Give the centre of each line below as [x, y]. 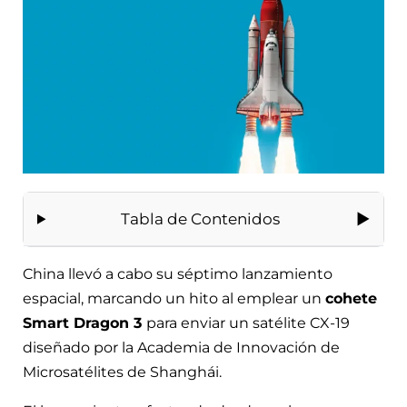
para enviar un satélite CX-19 [248, 323]
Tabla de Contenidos [200, 219]
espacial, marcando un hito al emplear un [174, 299]
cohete [351, 299]
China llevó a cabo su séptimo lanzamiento [178, 274]
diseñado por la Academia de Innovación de [181, 348]
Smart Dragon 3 [84, 323]
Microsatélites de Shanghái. [122, 372]
